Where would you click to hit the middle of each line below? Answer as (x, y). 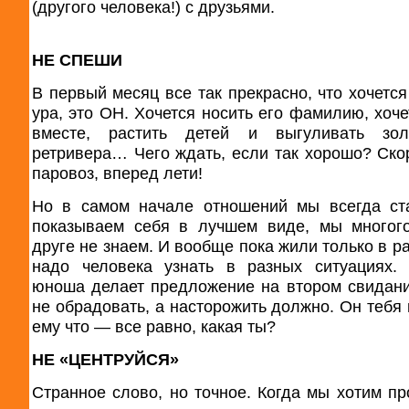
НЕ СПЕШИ (77, 59)
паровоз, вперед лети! (117, 173)
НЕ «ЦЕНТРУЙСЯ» (105, 359)
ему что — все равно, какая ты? (154, 326)
